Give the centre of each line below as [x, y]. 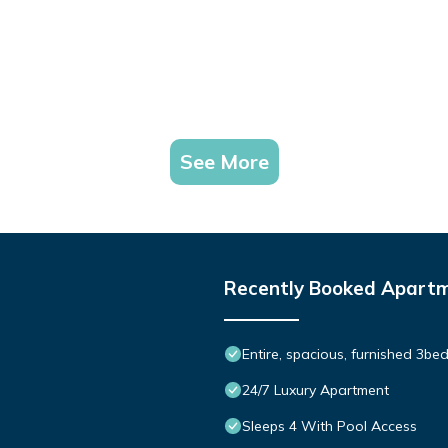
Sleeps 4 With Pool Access [329, 426]
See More [224, 162]
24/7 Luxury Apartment [315, 390]
